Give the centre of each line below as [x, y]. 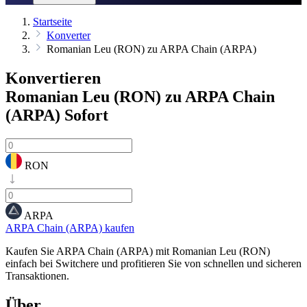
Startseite [52, 22]
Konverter [69, 35]
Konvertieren [53, 78]
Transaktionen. [37, 275]
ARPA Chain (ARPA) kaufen [70, 228]
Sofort [84, 115]
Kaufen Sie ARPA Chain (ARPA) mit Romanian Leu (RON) [138, 251]
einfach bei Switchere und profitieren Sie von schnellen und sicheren [153, 263]
